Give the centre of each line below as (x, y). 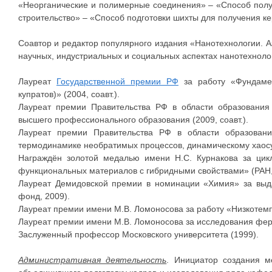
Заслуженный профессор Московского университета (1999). (138, 234)
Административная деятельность (93, 260)
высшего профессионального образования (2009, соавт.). (133, 120)
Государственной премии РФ (117, 81)
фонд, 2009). (44, 196)
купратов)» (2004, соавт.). (69, 94)
